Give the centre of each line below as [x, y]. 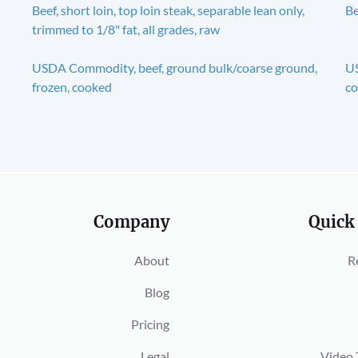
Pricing [150, 324]
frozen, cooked [72, 86]
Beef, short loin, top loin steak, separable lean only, [168, 10]
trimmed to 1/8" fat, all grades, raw [125, 29]
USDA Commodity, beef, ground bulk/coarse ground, [174, 67]
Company [131, 221]
